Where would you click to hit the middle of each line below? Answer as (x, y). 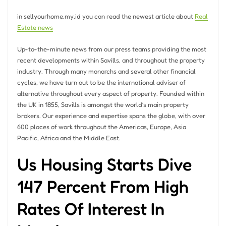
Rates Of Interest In (91, 208)
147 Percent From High (103, 186)
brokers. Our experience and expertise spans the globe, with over (111, 115)
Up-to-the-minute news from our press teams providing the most (111, 49)
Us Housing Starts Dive (104, 164)
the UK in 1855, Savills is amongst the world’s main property (103, 104)
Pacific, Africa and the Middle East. (69, 137)
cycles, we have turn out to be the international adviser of (101, 82)
